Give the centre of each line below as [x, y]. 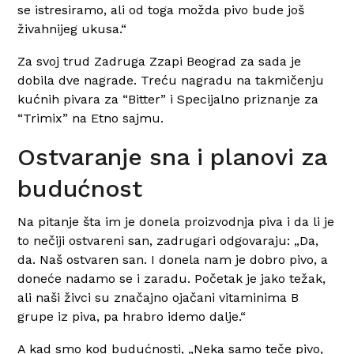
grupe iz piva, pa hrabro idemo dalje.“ [132, 316]
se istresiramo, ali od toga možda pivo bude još [161, 9]
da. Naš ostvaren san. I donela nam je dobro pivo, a [173, 259]
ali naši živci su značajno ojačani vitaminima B [158, 297]
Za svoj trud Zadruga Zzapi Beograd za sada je [160, 61]
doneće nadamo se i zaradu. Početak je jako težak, [172, 278]
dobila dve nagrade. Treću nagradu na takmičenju [171, 80]
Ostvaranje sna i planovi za [172, 156]
